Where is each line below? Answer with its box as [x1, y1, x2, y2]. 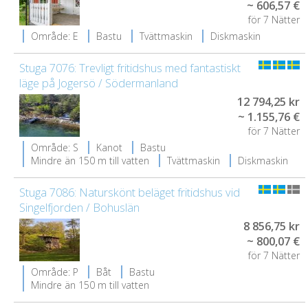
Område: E [31, 30, 78, 43]
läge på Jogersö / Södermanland [19, 76, 178, 91]
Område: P [31, 265, 78, 278]
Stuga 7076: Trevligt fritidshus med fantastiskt [19, 60, 241, 76]
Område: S [31, 141, 78, 154]
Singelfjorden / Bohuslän [19, 200, 140, 215]
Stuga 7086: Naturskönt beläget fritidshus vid [19, 185, 240, 200]
